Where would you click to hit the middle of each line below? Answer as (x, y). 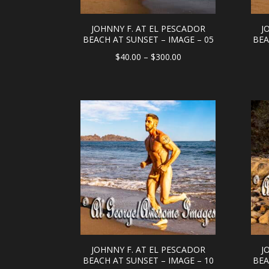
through (196, 103)
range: (192, 71)
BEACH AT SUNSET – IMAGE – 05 (148, 39)
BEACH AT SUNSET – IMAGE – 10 (148, 261)
